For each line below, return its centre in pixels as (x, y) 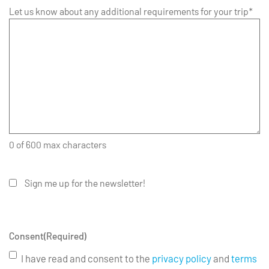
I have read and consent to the (86, 258)
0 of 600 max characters (58, 144)
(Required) (65, 235)
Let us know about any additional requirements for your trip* (131, 11)
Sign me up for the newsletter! (85, 183)
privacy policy (183, 258)
